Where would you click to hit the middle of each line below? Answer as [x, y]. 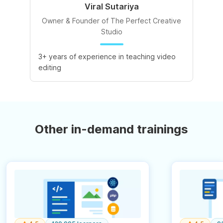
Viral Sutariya [111, 7]
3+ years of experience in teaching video [107, 57]
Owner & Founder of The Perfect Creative [111, 21]
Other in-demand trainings [111, 129]
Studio [111, 32]
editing [50, 68]
